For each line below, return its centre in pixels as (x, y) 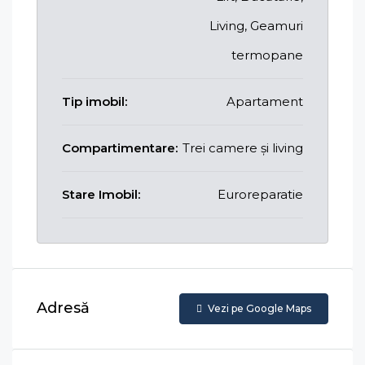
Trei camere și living (243, 147)
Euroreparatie (260, 194)
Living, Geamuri (256, 25)
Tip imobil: (95, 101)
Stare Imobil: (101, 194)
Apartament (265, 101)
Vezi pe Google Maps (258, 308)
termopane (267, 55)
